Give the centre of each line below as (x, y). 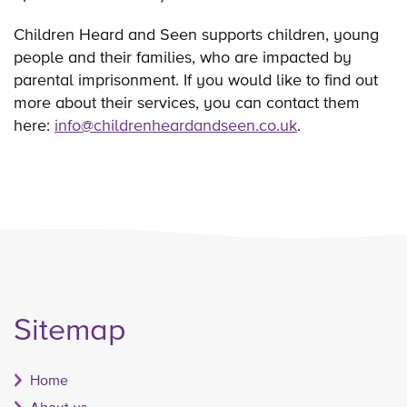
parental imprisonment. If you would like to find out (196, 79)
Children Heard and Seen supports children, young (196, 34)
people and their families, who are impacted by (183, 56)
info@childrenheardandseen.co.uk (176, 124)
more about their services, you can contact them (187, 102)
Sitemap (70, 329)
